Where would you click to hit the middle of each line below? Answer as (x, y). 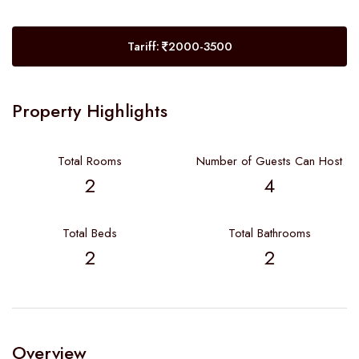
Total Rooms (90, 161)
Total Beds (90, 233)
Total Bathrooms (269, 233)
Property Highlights (90, 111)
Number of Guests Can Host (269, 161)
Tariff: (143, 46)
